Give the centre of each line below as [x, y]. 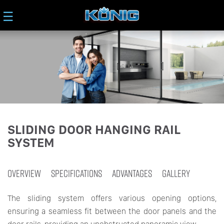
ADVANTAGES [132, 173]
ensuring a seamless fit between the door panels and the [112, 211]
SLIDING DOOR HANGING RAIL [94, 130]
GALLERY [176, 173]
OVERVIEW [24, 173]
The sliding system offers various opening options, [112, 198]
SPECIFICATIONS [76, 173]
